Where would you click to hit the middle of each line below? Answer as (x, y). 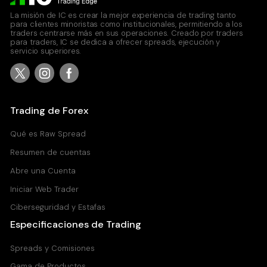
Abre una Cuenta (43, 170)
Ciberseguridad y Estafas (58, 207)
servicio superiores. (46, 51)
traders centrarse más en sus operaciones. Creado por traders (127, 33)
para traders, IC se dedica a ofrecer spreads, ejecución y (115, 42)
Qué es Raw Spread (48, 133)
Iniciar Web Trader (45, 189)
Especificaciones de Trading (76, 225)
